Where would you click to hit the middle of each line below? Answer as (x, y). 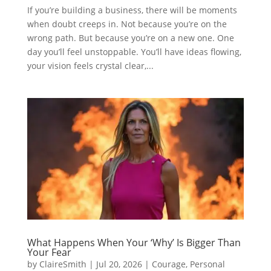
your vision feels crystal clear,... (90, 65)
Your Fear (49, 253)
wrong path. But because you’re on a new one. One (130, 38)
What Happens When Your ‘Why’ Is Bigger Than (134, 243)
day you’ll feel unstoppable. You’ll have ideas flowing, (134, 51)
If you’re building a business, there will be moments (132, 10)
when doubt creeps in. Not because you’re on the (127, 24)
